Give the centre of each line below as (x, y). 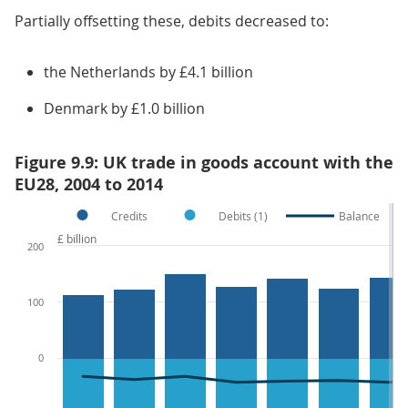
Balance (359, 215)
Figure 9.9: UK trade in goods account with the (204, 162)
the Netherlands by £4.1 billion (148, 71)
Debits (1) (243, 215)
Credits (129, 215)
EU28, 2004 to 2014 (89, 184)
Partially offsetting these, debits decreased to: (172, 20)
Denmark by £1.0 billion (124, 108)
